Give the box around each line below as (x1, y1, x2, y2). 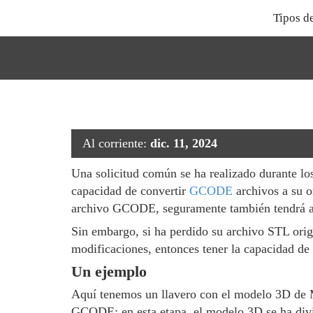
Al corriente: (82, 136, 150, 150)
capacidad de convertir (71, 184, 189, 198)
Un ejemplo (71, 263, 147, 280)
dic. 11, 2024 (150, 136, 217, 150)
